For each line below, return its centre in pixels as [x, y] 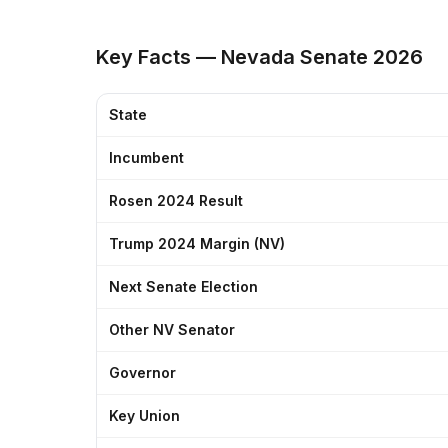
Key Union [144, 415]
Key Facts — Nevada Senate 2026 [259, 56]
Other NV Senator [172, 329]
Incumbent [146, 157]
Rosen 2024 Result [176, 200]
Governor [142, 372]
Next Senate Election [183, 286]
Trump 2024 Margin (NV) [197, 243]
